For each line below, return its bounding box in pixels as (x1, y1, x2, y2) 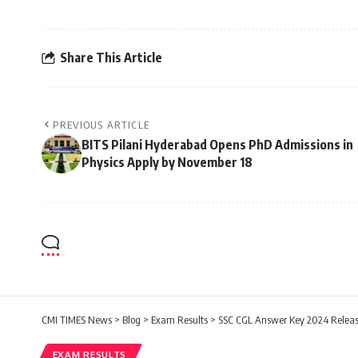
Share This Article (60, 50, 162, 66)
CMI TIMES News (42, 312, 112, 326)
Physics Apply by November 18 (82, 153, 253, 170)
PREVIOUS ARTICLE (53, 117, 150, 131)
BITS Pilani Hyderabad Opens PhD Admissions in (82, 136, 353, 153)
